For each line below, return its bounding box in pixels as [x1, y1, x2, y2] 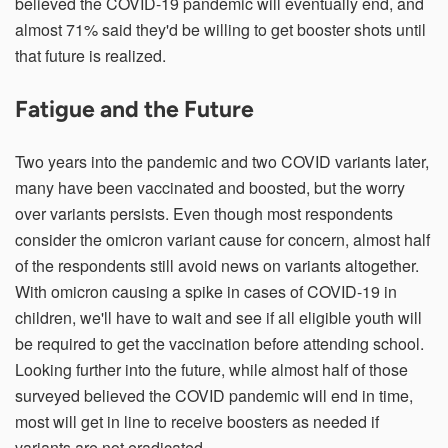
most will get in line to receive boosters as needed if [15, 409, 379, 433]
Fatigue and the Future [15, 94, 254, 123]
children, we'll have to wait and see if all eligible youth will [15, 305, 422, 329]
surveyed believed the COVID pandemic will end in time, [15, 383, 413, 407]
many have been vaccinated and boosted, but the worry [15, 175, 405, 199]
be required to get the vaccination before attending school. [15, 331, 424, 355]
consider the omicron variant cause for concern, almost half [15, 227, 430, 251]
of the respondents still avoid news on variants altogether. [15, 253, 419, 277]
